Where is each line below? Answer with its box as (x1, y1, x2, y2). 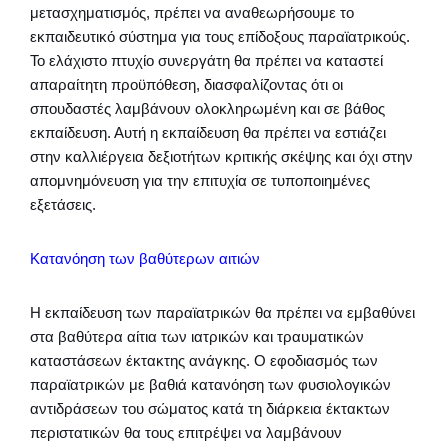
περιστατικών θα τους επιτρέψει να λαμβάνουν (30, 424, 342, 442)
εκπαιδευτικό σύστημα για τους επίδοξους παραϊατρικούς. (30, 28, 410, 46)
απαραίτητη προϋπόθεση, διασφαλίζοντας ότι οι (30, 76, 343, 94)
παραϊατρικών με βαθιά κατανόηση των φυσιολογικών (30, 376, 391, 394)
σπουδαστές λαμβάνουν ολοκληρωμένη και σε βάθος (30, 100, 385, 118)
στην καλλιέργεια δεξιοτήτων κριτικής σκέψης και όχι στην (30, 148, 413, 166)
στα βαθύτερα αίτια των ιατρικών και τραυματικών (30, 328, 364, 346)
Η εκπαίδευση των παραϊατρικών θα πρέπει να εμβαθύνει (30, 304, 415, 322)
